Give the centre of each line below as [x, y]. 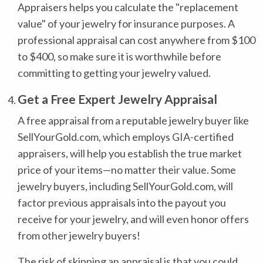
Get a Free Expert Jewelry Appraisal [117, 99]
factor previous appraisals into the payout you [122, 203]
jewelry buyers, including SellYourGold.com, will [125, 186]
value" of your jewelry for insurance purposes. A [126, 23]
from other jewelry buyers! [79, 235]
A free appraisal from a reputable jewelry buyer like [133, 120]
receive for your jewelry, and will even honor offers [133, 219]
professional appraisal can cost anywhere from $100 [136, 40]
